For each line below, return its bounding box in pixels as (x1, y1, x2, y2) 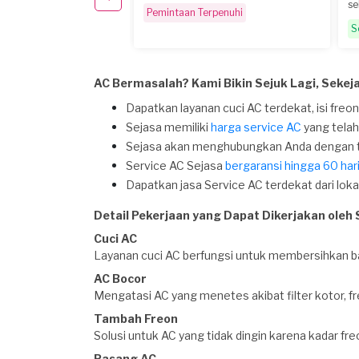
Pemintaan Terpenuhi (147, 6, 243, 18)
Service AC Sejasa (126, 159, 225, 172)
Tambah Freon (94, 312, 178, 325)
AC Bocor (94, 272, 147, 285)
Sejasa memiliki (126, 120, 211, 134)
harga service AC (211, 120, 301, 134)
